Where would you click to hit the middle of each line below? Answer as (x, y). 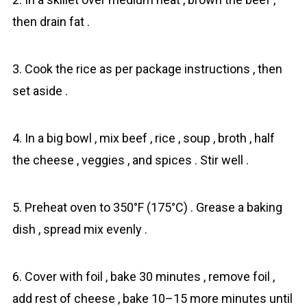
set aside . (40, 91)
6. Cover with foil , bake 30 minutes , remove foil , (143, 277)
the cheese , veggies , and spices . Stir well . (130, 160)
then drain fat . (51, 22)
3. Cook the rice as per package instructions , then (147, 69)
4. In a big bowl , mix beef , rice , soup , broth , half (143, 138)
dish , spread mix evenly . (79, 229)
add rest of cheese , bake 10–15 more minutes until (152, 298)
